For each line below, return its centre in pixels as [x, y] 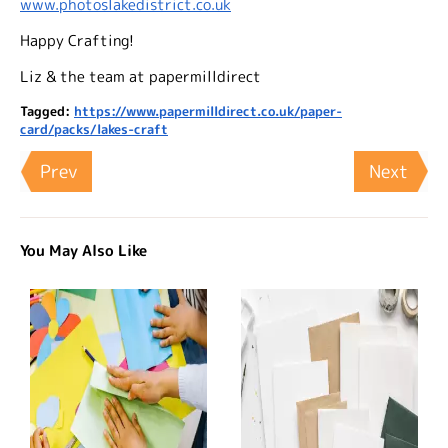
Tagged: [47, 111]
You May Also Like [83, 251]
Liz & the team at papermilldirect [140, 77]
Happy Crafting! [77, 41]
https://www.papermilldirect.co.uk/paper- [208, 111]
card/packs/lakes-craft [94, 129]
